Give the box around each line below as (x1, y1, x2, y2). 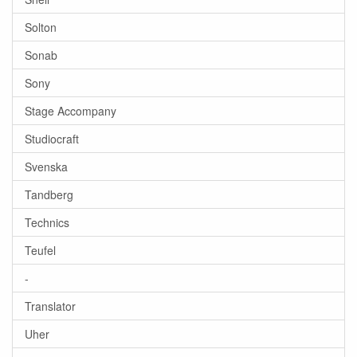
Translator (25, 298, 76, 314)
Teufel (25, 242, 56, 258)
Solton (25, 19, 57, 35)
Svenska (25, 159, 68, 175)
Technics (25, 214, 69, 230)
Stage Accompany (25, 103, 116, 119)
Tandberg (25, 186, 73, 202)
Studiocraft (25, 131, 79, 147)
